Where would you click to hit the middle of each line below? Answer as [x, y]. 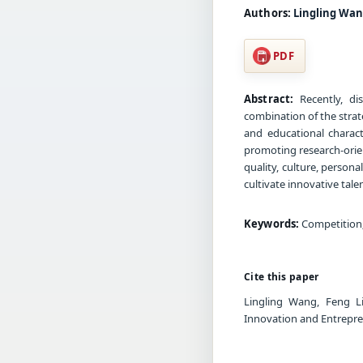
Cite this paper [282, 276]
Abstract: [269, 98]
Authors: [268, 13]
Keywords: [272, 223]
